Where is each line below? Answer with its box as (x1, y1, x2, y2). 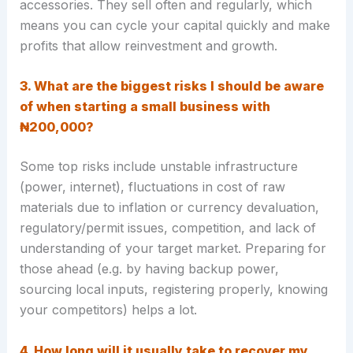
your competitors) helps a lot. (19, 302, 201, 318)
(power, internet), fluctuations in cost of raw (19, 179, 285, 195)
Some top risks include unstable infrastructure (19, 158, 298, 175)
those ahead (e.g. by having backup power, (19, 261, 279, 277)
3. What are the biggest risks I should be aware (19, 78, 324, 95)
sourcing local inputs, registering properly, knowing (19, 281, 328, 298)
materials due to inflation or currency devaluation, (19, 199, 319, 216)
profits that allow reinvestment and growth (19, 37, 274, 54)
